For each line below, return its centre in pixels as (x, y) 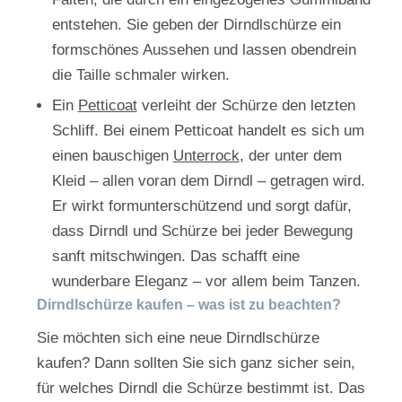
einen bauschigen (112, 156)
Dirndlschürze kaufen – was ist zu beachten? (188, 305)
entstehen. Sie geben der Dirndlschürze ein (196, 25)
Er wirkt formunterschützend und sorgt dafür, (201, 206)
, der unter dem (290, 156)
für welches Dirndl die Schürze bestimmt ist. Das (201, 388)
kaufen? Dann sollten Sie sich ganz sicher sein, (196, 363)
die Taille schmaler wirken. (140, 75)
